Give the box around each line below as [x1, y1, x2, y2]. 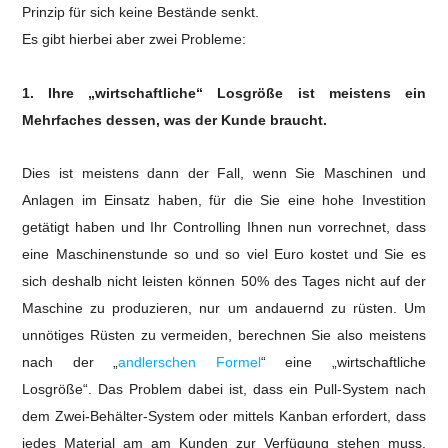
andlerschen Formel [118, 354, 261, 370]
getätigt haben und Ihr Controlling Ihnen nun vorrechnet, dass [22, 219, 426, 235]
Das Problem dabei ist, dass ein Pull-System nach [98, 381, 426, 397]
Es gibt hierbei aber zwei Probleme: [22, 31, 247, 47]
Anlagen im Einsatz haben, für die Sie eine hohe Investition [22, 192, 426, 208]
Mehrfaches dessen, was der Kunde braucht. [22, 112, 328, 128]
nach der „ [22, 354, 119, 370]
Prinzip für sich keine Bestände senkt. [22, 4, 260, 20]
